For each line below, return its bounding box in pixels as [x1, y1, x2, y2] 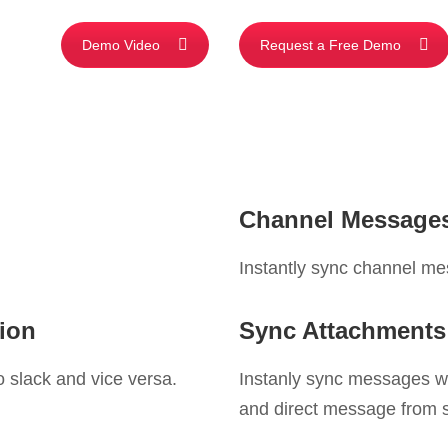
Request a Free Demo [260, 36, 401, 53]
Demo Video [82, 36, 160, 53]
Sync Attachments [239, 316, 446, 344]
